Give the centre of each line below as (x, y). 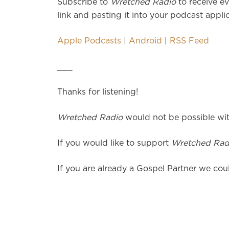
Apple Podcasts (89, 41)
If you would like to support (114, 143)
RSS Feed (189, 41)
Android (145, 41)
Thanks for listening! (98, 92)
